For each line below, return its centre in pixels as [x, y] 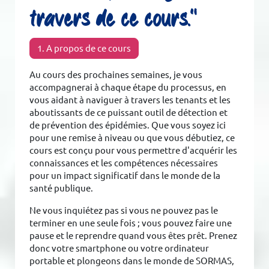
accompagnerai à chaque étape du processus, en [128, 87]
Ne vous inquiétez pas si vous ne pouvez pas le [124, 210]
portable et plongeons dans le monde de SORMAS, [132, 261]
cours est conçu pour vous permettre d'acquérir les [134, 150]
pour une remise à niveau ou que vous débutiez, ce [132, 138]
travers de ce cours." [113, 18]
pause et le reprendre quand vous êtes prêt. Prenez [134, 235]
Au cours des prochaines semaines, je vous [116, 74]
